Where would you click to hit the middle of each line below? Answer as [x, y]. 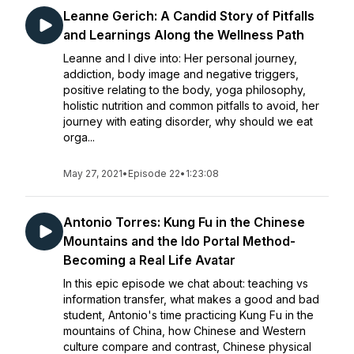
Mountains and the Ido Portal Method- [179, 241]
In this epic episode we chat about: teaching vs [186, 283]
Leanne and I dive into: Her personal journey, [180, 58]
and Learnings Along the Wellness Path [184, 35]
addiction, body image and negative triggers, [181, 74]
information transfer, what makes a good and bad [191, 299]
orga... [79, 137]
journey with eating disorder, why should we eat [188, 121]
